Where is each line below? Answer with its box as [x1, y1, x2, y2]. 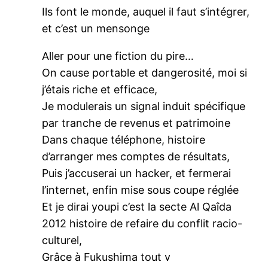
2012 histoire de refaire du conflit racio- [42, 217, 243, 230]
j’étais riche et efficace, [42, 83, 158, 96]
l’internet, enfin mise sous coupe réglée [42, 183, 239, 196]
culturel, [42, 233, 83, 246]
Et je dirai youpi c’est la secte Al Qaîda [42, 200, 232, 213]
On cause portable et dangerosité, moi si [42, 66, 248, 79]
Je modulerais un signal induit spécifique [42, 99, 246, 112]
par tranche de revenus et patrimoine [42, 116, 231, 129]
